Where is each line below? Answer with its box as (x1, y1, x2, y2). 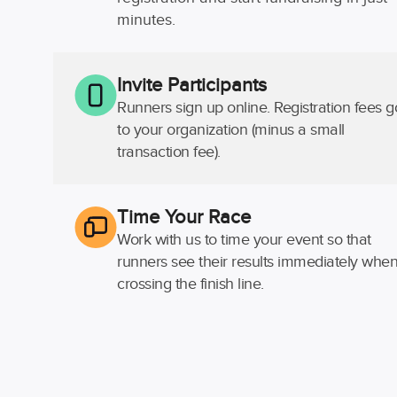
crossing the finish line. (117, 275, 264, 293)
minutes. (117, 11, 175, 29)
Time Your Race (117, 206, 251, 229)
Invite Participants (117, 74, 267, 97)
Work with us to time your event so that (117, 230, 371, 249)
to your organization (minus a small (117, 121, 345, 139)
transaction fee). (117, 143, 221, 161)
